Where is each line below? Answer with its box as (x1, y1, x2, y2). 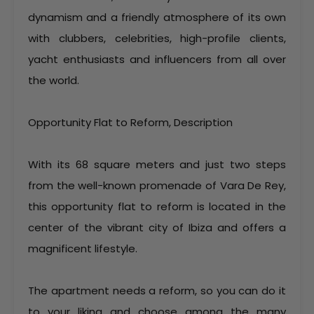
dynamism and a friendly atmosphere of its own (28, 10, 286, 25)
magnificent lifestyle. (28, 241, 137, 256)
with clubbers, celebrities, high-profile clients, (28, 31, 286, 46)
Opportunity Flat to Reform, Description (28, 115, 233, 130)
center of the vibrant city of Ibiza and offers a (28, 220, 286, 235)
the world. (28, 73, 79, 88)
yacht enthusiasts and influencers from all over (28, 52, 286, 67)
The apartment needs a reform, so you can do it (28, 283, 286, 298)
